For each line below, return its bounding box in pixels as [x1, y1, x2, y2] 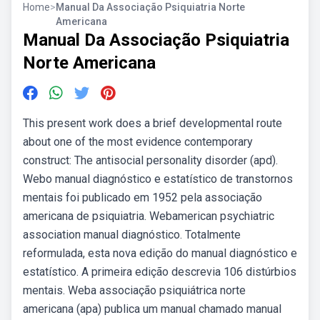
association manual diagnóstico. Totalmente [23, 228, 241, 241]
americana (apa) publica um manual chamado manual [23, 302, 281, 316]
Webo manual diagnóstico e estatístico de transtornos [23, 172, 293, 186]
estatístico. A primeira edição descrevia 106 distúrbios [23, 265, 296, 279]
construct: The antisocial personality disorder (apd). [23, 154, 278, 167]
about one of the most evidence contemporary [23, 135, 253, 149]
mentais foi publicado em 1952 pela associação [23, 191, 262, 204]
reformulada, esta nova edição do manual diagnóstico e [23, 246, 297, 260]
